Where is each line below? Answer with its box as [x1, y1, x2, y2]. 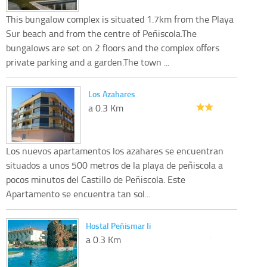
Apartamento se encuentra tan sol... [6, 187, 150, 200]
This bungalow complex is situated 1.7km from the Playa [6, 12, 234, 26]
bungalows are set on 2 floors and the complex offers [6, 41, 219, 54]
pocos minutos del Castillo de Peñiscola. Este [6, 172, 185, 186]
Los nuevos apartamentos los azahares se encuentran [6, 144, 223, 157]
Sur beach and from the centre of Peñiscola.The [6, 26, 197, 40]
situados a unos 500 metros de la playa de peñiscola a [6, 158, 223, 172]
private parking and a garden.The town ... [6, 55, 169, 69]
